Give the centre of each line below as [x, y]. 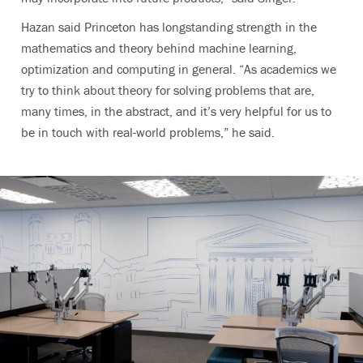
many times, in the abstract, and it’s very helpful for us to [176, 111]
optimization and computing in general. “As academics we [179, 69]
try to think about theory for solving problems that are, [168, 90]
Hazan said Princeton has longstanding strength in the [169, 27]
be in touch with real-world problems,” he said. [148, 132]
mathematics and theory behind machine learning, [159, 48]
